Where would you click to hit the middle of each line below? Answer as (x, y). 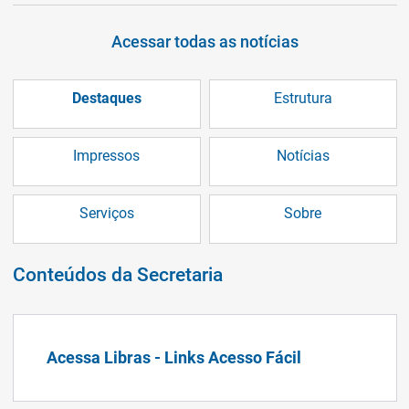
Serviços (106, 213)
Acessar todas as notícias (204, 42)
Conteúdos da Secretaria (117, 275)
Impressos (106, 155)
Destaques (106, 98)
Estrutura (303, 98)
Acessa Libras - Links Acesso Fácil (173, 357)
